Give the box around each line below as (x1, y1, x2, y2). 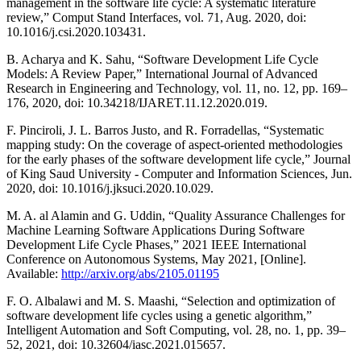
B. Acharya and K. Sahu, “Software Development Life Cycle (6, 52, 318, 66)
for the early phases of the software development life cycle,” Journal (6, 151, 351, 166)
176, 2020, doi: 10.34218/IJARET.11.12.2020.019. (6, 95, 268, 110)
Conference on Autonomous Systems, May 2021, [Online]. (6, 251, 306, 266)
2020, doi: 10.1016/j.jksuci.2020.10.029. (6, 180, 214, 195)
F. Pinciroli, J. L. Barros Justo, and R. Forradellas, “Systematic (6, 122, 324, 137)
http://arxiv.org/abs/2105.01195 (61, 266, 219, 280)
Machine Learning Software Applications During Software (6, 222, 305, 237)
